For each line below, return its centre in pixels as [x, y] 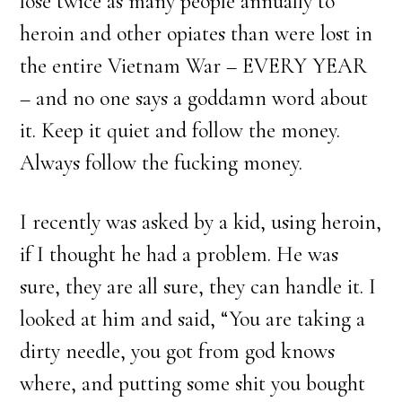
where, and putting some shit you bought [193, 384]
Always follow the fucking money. [162, 163]
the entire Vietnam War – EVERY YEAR [194, 66]
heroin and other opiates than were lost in [197, 34]
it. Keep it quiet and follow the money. [180, 131]
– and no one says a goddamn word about [194, 98]
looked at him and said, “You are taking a [193, 319]
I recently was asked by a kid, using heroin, [201, 222]
